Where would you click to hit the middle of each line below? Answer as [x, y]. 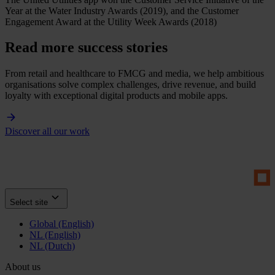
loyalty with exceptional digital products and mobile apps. [116, 96]
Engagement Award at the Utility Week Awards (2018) [111, 21]
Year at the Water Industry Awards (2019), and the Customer [122, 10]
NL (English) [55, 234]
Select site [29, 202]
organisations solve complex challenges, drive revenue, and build [130, 85]
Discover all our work [47, 131]
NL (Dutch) [52, 246]
